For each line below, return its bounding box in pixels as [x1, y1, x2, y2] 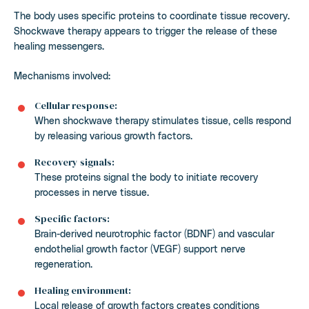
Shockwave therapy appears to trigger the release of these [14, 24, 277, 37]
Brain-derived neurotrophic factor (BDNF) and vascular [34, 227, 275, 239]
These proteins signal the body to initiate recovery [34, 170, 258, 183]
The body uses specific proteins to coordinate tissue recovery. [14, 9, 290, 21]
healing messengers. [14, 39, 104, 52]
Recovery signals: [34, 154, 114, 169]
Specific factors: [34, 211, 110, 226]
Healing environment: [34, 283, 131, 297]
